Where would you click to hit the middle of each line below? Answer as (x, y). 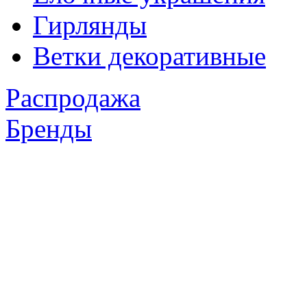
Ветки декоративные (149, 56)
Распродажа (73, 98)
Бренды (49, 129)
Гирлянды (90, 25)
